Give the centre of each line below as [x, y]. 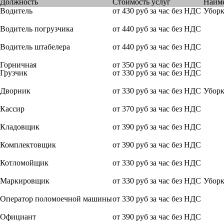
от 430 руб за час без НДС [157, 10]
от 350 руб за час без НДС [157, 64]
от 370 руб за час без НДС [157, 108]
